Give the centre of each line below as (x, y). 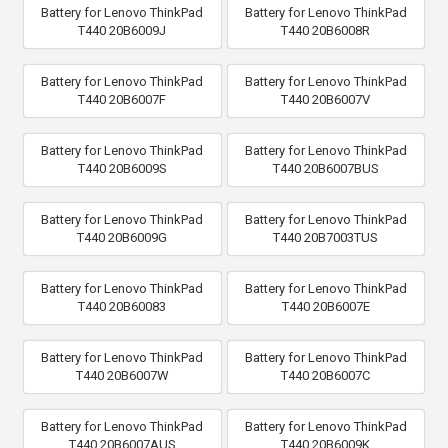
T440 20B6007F (122, 99)
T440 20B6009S (122, 168)
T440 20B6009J (122, 30)
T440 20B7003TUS (326, 237)
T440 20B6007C (326, 375)
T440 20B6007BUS (325, 168)
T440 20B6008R (326, 30)
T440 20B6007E (325, 306)
